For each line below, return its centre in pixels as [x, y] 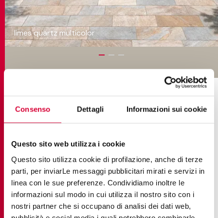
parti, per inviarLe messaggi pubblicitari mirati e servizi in [108, 171]
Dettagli [90, 109]
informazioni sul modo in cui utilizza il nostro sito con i [103, 194]
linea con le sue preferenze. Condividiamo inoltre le [98, 182]
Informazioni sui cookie [166, 109]
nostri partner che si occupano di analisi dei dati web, [101, 206]
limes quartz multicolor [54, 33]
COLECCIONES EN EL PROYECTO [111, 84]
